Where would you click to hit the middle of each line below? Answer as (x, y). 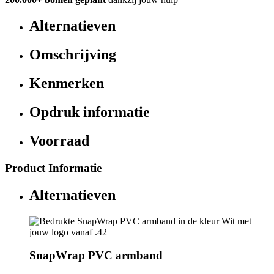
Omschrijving (73, 55)
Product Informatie (53, 168)
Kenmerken (67, 83)
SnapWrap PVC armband (96, 256)
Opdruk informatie (90, 112)
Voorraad (59, 140)
